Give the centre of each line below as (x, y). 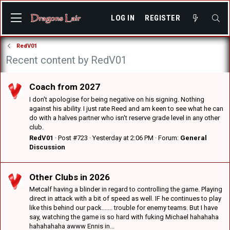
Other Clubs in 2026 (70, 177)
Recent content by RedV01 (66, 60)
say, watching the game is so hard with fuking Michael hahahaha (124, 217)
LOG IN (123, 18)
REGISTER (163, 18)
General (194, 138)
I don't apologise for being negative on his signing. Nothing (117, 99)
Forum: (169, 138)
